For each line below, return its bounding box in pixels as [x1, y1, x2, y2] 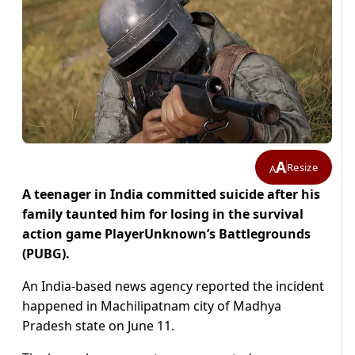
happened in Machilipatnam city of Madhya [22, 297, 281, 315]
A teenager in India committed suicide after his [22, 185, 320, 204]
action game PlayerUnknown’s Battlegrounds [22, 225, 311, 243]
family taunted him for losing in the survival [22, 205, 303, 223]
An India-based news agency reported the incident [22, 277, 324, 296]
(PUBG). [22, 245, 73, 263]
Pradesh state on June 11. [22, 317, 174, 335]
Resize [287, 159, 318, 174]
